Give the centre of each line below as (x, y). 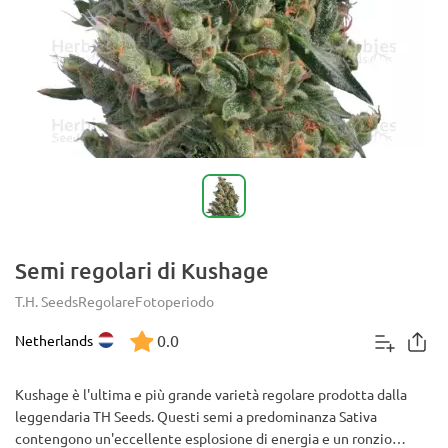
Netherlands (54, 340)
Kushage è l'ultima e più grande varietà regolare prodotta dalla (211, 394)
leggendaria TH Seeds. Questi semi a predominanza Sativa (196, 416)
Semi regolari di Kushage (142, 270)
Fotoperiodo (174, 301)
